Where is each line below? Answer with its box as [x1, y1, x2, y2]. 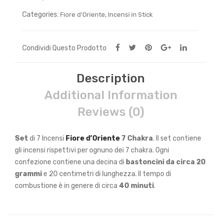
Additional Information [44, 88, 177, 102]
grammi [15, 170, 42, 178]
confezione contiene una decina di [15, 158, 126, 166]
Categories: [22, 10, 60, 19]
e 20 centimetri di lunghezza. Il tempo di [42, 170, 171, 178]
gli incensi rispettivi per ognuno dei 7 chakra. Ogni [15, 146, 169, 154]
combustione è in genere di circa [15, 182, 119, 190]
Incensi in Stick [108, 11, 153, 18]
